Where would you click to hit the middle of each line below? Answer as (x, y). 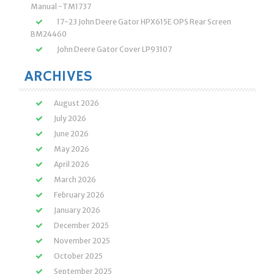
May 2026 (72, 149)
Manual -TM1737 (61, 6)
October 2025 (78, 256)
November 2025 (82, 241)
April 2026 (72, 164)
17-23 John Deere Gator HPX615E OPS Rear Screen (144, 22)
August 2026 (76, 103)
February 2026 (79, 195)
